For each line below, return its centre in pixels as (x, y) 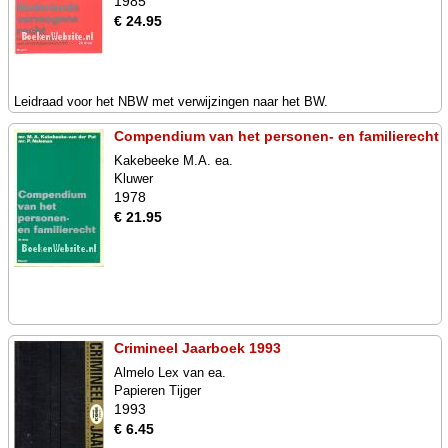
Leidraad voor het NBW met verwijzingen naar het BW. (171, 101)
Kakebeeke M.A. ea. (173, 160)
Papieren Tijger (157, 390)
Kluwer (133, 178)
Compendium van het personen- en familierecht (276, 136)
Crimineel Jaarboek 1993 (197, 348)
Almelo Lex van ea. (170, 372)
